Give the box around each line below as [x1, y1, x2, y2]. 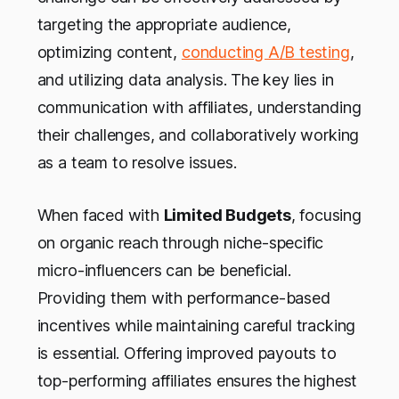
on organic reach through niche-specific [37, 232, 324, 252]
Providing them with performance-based [37, 288, 330, 307]
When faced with [37, 205, 164, 224]
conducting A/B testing [181, 42, 350, 61]
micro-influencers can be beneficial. [37, 260, 291, 280]
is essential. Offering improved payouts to [37, 343, 337, 362]
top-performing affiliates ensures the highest [37, 370, 358, 390]
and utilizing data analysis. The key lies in [37, 69, 334, 89]
